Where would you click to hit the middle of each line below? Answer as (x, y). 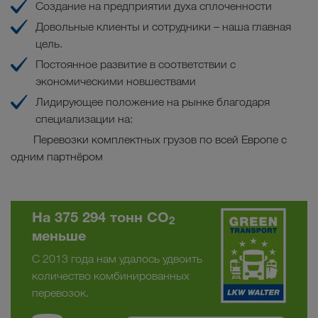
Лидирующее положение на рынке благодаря (153, 102)
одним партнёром (57, 156)
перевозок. (60, 292)
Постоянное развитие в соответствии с (136, 64)
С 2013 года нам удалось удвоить (117, 258)
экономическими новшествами (116, 81)
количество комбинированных (111, 275)
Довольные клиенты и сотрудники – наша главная (163, 26)
